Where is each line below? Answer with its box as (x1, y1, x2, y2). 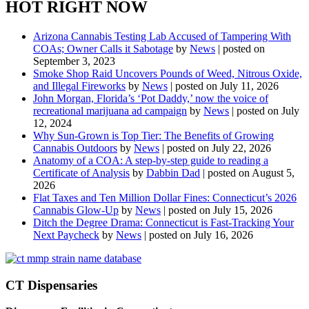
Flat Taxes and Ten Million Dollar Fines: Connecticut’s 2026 (33, 191, 297, 203)
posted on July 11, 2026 (175, 79, 279, 92)
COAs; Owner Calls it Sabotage (33, 42, 173, 54)
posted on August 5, (208, 166, 295, 179)
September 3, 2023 (33, 54, 115, 67)
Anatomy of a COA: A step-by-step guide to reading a (33, 154, 268, 166)
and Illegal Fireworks (33, 79, 126, 92)
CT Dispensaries (6, 277, 97, 292)
